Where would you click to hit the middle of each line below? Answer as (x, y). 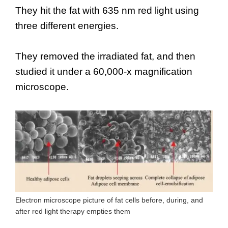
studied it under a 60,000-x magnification (104, 72)
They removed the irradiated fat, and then (105, 56)
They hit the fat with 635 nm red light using (107, 11)
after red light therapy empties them (73, 211)
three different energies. (67, 26)
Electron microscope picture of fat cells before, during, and (109, 200)
